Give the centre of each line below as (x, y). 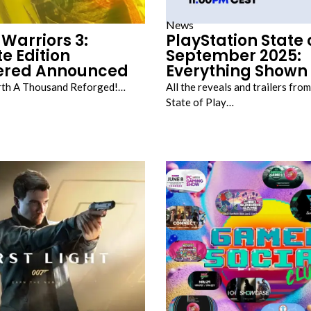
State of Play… (200, 102)
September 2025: (234, 56)
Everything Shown (237, 71)
